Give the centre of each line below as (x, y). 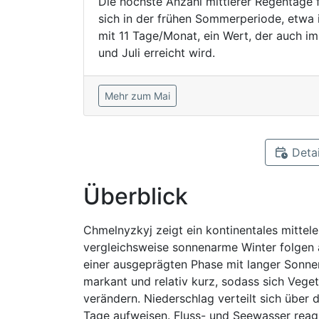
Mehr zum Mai (137, 96)
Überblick (136, 196)
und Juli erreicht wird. (157, 53)
